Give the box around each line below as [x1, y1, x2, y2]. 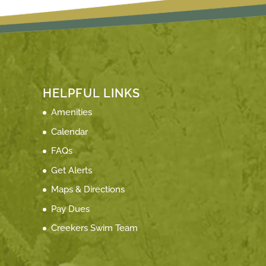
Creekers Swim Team [51, 223, 138, 234]
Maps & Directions [51, 184, 125, 195]
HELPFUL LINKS [43, 86, 141, 101]
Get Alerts [51, 164, 93, 176]
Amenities [51, 107, 93, 118]
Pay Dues [51, 203, 90, 214]
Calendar [51, 126, 88, 137]
